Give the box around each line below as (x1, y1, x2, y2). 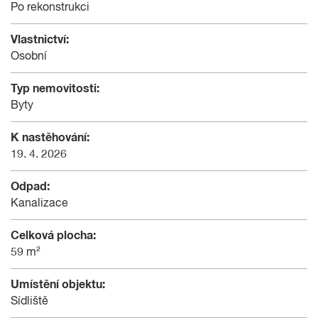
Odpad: (11, 180, 50, 192)
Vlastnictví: (11, 33, 69, 45)
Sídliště (11, 295, 48, 307)
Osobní (11, 50, 47, 62)
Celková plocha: (11, 229, 96, 241)
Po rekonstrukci (11, 1, 89, 13)
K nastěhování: (11, 131, 89, 143)
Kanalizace (11, 197, 68, 209)
